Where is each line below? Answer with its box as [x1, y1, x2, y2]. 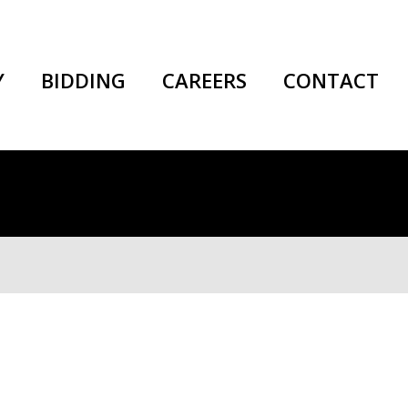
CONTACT [283, 66, 379, 94]
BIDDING [41, 66, 126, 94]
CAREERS [162, 66, 247, 94]
